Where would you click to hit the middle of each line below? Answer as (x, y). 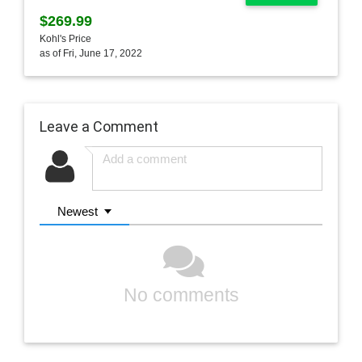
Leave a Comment (99, 126)
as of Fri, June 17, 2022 (90, 53)
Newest (78, 211)
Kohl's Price (65, 38)
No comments (181, 296)
